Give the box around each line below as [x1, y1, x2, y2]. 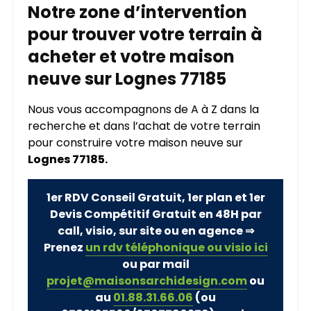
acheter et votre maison [28, 44, 235, 68]
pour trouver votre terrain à [28, 22, 262, 46]
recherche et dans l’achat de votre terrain [28, 117, 260, 134]
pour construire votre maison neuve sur [28, 134, 243, 151]
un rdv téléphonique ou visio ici [85, 239, 268, 255]
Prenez [43, 239, 85, 255]
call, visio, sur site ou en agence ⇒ [57, 222, 254, 239]
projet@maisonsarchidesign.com [47, 272, 247, 289]
